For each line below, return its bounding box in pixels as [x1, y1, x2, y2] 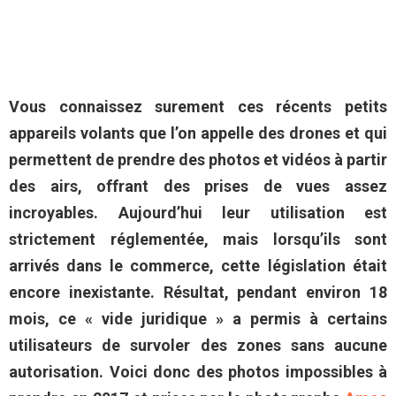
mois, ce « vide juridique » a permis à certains [9, 308, 387, 328]
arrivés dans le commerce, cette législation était [9, 255, 387, 275]
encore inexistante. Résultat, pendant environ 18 [9, 282, 387, 301]
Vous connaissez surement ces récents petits [9, 96, 387, 116]
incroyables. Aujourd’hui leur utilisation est [9, 202, 387, 222]
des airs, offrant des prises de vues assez [9, 176, 387, 195]
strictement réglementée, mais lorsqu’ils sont [9, 229, 387, 248]
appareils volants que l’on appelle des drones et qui [9, 123, 387, 142]
